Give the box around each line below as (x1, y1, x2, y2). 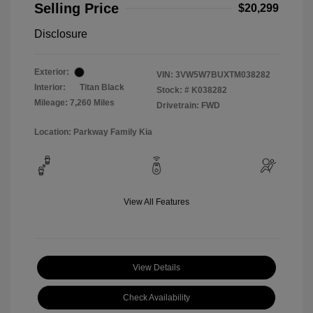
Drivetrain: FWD (156, 101, 220, 111)
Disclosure (34, 28, 87, 41)
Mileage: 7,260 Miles (34, 98, 115, 108)
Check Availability (123, 293, 190, 303)
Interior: (34, 82, 66, 93)
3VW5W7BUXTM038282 (175, 70, 270, 80)
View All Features (124, 197, 189, 208)
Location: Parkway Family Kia (34, 127, 152, 138)
